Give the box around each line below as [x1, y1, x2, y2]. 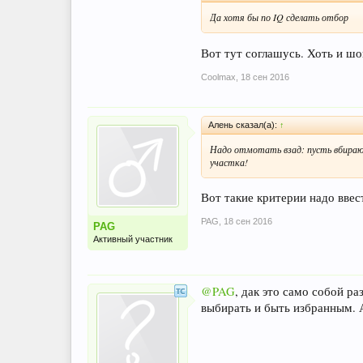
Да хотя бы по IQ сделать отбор [210, 10, 348, 23]
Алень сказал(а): [208, 119, 280, 130]
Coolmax [201, 71, 236, 82]
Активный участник [93, 233, 173, 244]
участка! [210, 155, 248, 169]
